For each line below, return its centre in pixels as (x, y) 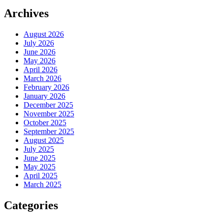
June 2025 (40, 158)
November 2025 (49, 114)
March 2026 (42, 79)
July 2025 (39, 149)
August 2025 (44, 140)
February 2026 (46, 87)
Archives (26, 14)
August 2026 (44, 34)
